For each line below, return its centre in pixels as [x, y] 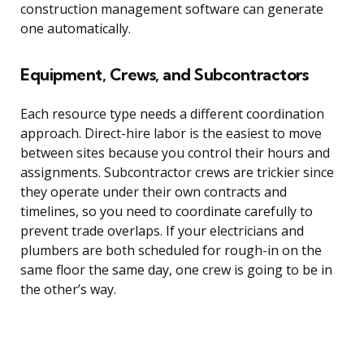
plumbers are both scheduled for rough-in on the [171, 251]
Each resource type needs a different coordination [172, 114]
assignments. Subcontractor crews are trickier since [177, 173]
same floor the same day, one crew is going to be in [176, 270]
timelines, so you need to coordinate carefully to [167, 212]
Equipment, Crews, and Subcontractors [164, 75]
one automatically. [76, 29]
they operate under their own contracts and [154, 192]
